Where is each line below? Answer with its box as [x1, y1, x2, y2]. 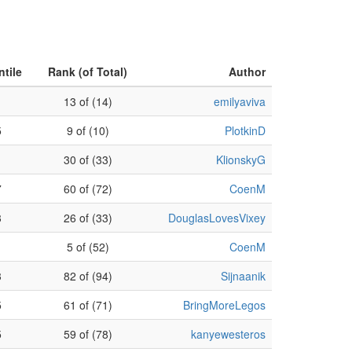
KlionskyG [216, 152, 266, 167]
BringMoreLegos [183, 297, 266, 313]
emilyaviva [214, 93, 266, 109]
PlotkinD [225, 123, 266, 138]
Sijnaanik [221, 268, 266, 284]
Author [229, 64, 266, 79]
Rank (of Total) [48, 64, 127, 79]
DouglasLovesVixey [168, 210, 266, 225]
